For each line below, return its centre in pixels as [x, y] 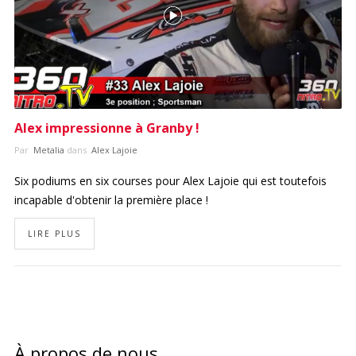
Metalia [47, 150]
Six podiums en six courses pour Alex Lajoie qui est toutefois [170, 181]
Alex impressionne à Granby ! [106, 128]
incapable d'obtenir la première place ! [111, 200]
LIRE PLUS [54, 234]
